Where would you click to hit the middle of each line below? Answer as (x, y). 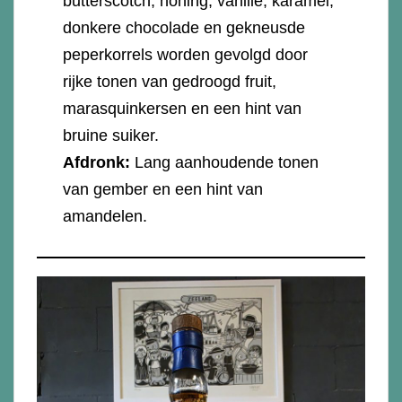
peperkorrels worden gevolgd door (186, 54)
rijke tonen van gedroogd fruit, (170, 81)
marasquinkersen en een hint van (183, 108)
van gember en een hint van (163, 189)
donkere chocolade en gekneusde (184, 27)
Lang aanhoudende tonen (227, 162)
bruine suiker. (114, 135)
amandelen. (108, 216)
